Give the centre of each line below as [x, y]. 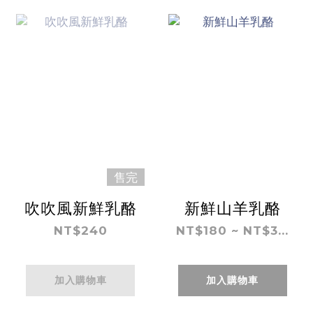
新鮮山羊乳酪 [232, 209]
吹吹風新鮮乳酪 [80, 209]
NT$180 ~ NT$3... [233, 231]
